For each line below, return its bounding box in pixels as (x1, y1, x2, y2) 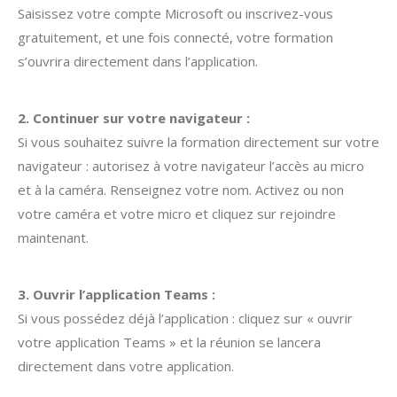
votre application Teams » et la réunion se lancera (18, 333, 321, 351)
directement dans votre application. (18, 357, 234, 375)
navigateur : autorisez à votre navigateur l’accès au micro (18, 157, 364, 175)
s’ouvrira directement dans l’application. (18, 52, 258, 70)
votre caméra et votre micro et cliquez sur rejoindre (18, 205, 336, 222)
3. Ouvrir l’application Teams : (18, 285, 215, 303)
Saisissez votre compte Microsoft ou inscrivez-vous (18, 4, 333, 22)
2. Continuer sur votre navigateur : (18, 109, 250, 127)
